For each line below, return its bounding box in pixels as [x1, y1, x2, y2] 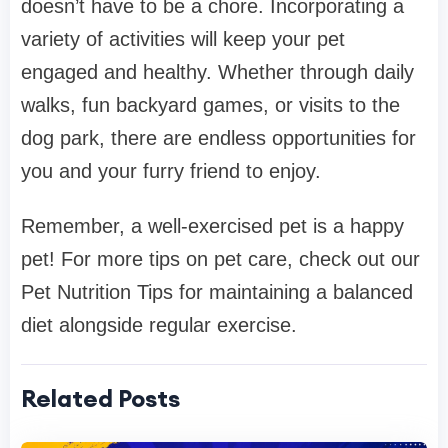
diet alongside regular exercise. [21, 314, 297, 337]
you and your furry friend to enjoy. [21, 160, 321, 183]
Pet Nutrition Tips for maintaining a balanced [21, 281, 413, 304]
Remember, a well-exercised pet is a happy [21, 215, 404, 238]
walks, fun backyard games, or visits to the [21, 94, 400, 117]
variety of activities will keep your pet [21, 28, 345, 51]
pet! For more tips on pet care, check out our [21, 248, 420, 271]
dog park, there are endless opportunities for [21, 127, 416, 150]
